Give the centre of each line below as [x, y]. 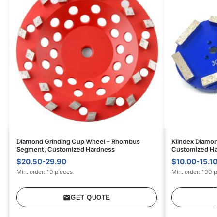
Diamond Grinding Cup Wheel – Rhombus [78, 141]
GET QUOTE [91, 197]
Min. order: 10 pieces [44, 172]
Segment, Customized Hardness [65, 149]
